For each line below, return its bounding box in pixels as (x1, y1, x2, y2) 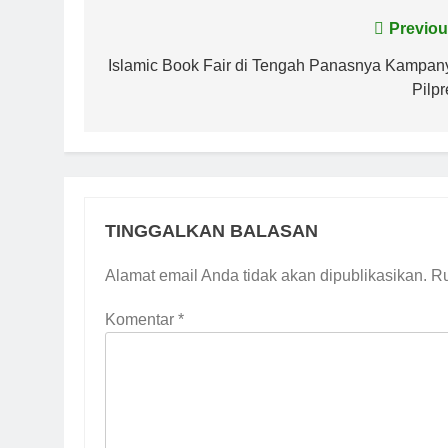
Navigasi (103, 20, 201, 48)
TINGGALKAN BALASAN (105, 221, 318, 242)
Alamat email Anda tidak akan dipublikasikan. (105, 267, 427, 285)
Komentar (105, 311, 178, 329)
